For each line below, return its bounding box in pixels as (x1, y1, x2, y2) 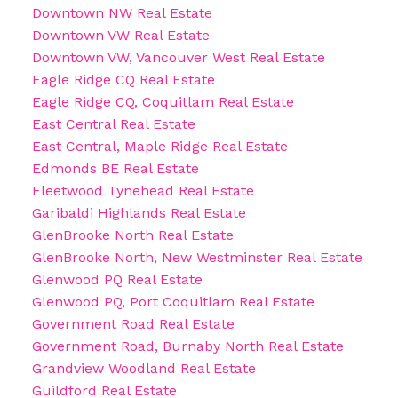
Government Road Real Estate (31, 315, 235, 333)
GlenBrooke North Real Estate (31, 227, 234, 244)
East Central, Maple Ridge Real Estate (31, 138, 288, 155)
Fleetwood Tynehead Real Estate (31, 182, 254, 200)
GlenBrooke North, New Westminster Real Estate (31, 249, 362, 267)
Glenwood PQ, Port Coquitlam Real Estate (31, 293, 314, 311)
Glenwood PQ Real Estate (31, 271, 203, 289)
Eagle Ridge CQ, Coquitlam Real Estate (31, 93, 294, 111)
